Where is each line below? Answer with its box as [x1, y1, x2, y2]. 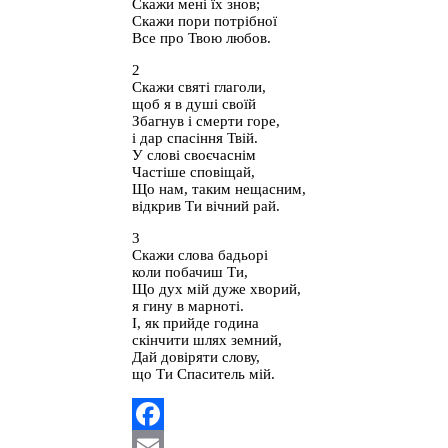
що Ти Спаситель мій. [132, 366, 275, 383]
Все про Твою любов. [132, 30, 271, 47]
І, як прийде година [132, 315, 259, 332]
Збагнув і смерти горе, [132, 113, 280, 130]
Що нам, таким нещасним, [132, 181, 306, 198]
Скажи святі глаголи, [132, 79, 266, 96]
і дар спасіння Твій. [132, 130, 258, 147]
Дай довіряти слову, [132, 349, 260, 366]
